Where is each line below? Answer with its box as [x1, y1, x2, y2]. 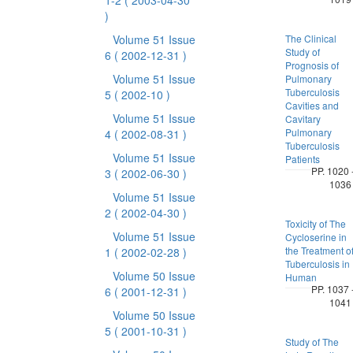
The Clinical [284, 32, 336, 45]
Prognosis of [284, 58, 339, 72]
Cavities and [284, 98, 339, 112]
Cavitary [284, 112, 321, 125]
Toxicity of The [284, 217, 346, 230]
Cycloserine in [284, 230, 347, 243]
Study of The [284, 335, 339, 348]
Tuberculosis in [284, 257, 350, 270]
